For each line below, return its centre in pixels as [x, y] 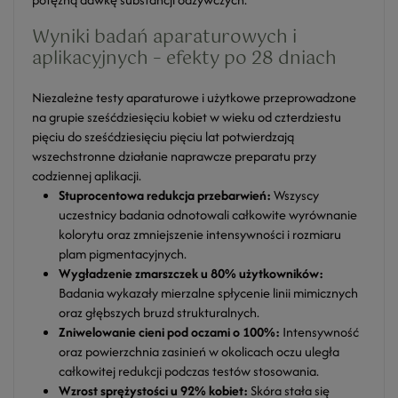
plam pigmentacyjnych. [123, 254]
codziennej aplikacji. [87, 175]
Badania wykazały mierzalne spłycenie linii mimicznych [208, 293]
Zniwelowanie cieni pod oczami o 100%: [169, 332]
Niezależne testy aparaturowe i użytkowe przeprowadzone [194, 97]
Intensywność [319, 332]
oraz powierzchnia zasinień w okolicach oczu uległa [199, 351]
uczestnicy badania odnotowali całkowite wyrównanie [208, 215]
